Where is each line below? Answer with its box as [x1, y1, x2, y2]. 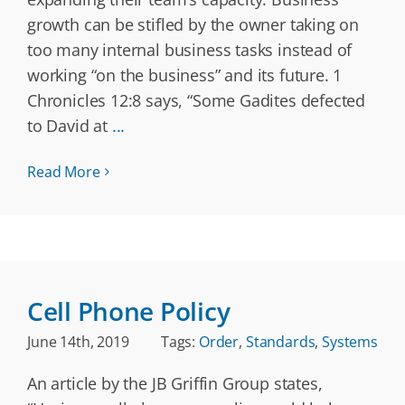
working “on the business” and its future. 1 [27, 64, 343, 86]
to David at [27, 115, 112, 137]
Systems [322, 332, 378, 352]
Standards [245, 332, 316, 352]
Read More [27, 162, 100, 182]
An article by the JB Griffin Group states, [27, 372, 323, 394]
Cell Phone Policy [27, 294, 231, 328]
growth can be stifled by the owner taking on [27, 14, 360, 35]
